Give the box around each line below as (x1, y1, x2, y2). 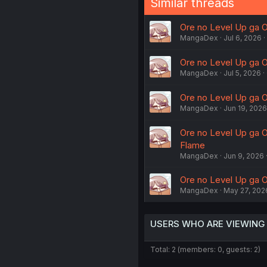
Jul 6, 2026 (223, 33, 262, 42)
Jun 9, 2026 (223, 151, 264, 160)
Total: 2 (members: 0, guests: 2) (150, 245, 260, 254)
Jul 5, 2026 (223, 69, 261, 77)
